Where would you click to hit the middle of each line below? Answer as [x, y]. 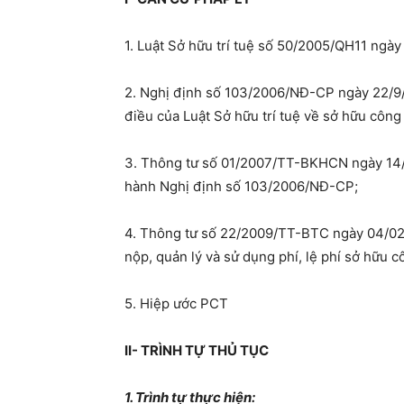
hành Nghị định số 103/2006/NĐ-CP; [241, 186]
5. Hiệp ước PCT [176, 303]
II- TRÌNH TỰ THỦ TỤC [197, 350]
